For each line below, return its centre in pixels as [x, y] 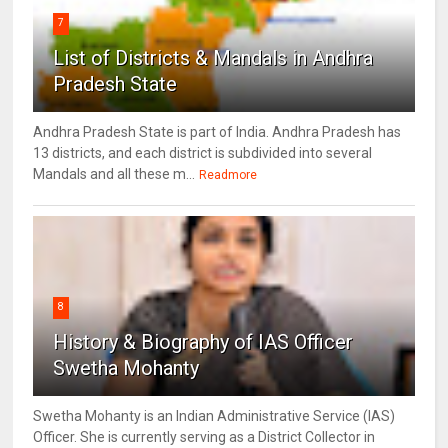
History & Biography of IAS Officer [203, 342]
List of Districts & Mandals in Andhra [213, 58]
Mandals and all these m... [114, 174]
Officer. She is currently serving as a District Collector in [204, 437]
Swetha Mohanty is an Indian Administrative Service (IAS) [214, 416]
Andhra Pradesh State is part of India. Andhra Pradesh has [217, 132]
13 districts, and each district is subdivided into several [203, 153]
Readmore [228, 175]
